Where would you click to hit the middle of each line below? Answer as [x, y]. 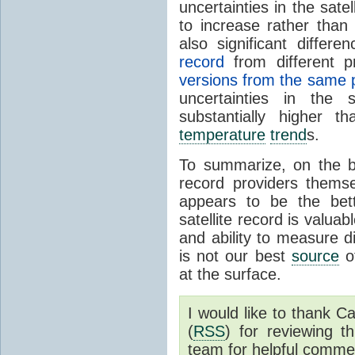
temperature [222, 135]
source [315, 256]
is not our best [235, 256]
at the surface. [230, 275]
